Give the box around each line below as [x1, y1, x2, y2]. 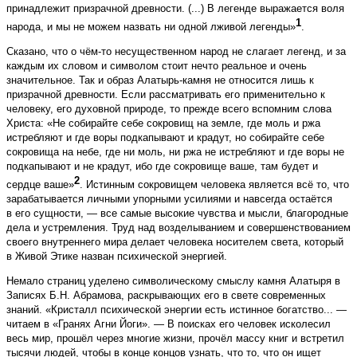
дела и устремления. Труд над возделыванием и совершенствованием [6, 222, 351, 234]
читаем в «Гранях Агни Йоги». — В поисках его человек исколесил [6, 318, 331, 331]
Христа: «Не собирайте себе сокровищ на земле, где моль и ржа [6, 117, 320, 130]
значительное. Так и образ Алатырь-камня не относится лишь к [6, 74, 314, 87]
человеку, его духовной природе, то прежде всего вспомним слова [6, 103, 331, 116]
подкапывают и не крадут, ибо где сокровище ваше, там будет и [6, 160, 318, 173]
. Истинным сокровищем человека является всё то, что [80, 178, 349, 191]
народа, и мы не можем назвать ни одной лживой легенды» [6, 21, 296, 33]
